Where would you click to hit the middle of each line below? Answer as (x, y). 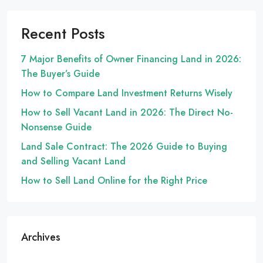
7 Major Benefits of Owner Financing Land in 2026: (131, 59)
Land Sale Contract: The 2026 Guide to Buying (124, 147)
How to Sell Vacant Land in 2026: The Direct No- (127, 113)
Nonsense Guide (56, 127)
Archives (41, 237)
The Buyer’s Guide (60, 74)
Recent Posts (63, 34)
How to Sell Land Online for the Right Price (114, 181)
